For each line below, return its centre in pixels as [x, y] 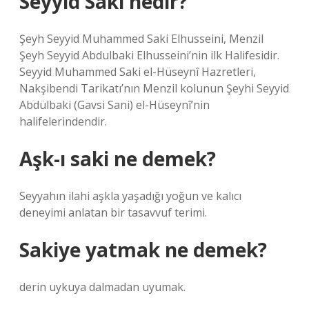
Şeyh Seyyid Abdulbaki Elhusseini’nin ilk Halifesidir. [149, 55]
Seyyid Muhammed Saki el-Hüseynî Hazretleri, [138, 72]
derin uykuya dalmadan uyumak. [102, 287]
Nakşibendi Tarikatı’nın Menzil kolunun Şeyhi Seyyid [154, 88]
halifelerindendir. [63, 121]
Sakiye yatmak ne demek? [143, 250]
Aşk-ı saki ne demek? [118, 159]
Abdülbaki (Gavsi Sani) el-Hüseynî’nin [114, 105]
